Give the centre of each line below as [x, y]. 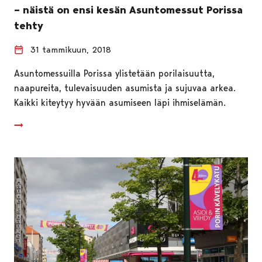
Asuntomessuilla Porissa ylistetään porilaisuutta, [114, 73]
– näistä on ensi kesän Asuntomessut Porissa [128, 10]
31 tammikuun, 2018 [71, 49]
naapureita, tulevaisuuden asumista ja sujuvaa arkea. [125, 88]
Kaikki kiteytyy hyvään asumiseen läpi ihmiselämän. [120, 102]
